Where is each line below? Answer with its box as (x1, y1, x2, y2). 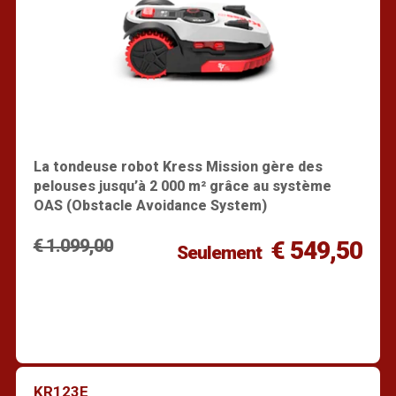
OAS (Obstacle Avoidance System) (33, 196, 267, 214)
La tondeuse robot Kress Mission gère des (33, 157, 323, 175)
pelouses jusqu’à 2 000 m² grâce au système (33, 177, 331, 194)
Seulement (176, 241, 262, 263)
